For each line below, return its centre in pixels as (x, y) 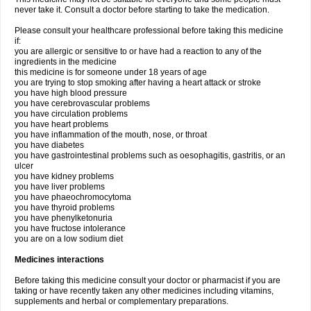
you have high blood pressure (71, 93)
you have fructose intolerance (70, 228)
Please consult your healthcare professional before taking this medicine (149, 31)
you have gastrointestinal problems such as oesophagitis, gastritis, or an (150, 155)
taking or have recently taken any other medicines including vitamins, (144, 291)
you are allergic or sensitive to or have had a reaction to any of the (138, 51)
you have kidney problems (64, 176)
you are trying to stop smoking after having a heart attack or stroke (138, 83)
